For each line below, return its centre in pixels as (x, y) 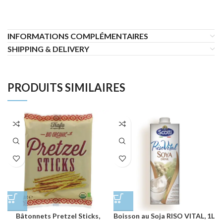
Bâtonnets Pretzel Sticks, (58, 216)
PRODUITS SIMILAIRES (66, 88)
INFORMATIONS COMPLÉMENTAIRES (78, 36)
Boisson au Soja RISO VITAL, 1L (164, 216)
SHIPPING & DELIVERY (48, 49)
